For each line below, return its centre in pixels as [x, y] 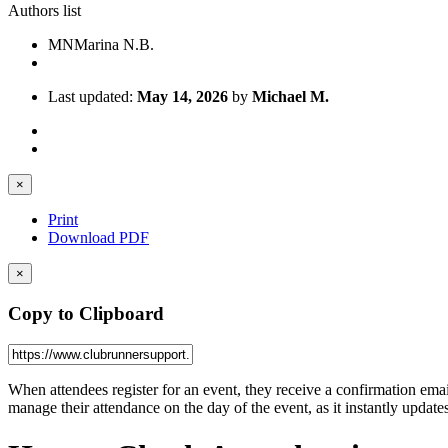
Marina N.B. [114, 45]
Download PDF [98, 238]
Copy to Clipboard [86, 313]
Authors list [44, 11]
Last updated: [92, 97]
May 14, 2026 [182, 97]
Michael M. [290, 97]
